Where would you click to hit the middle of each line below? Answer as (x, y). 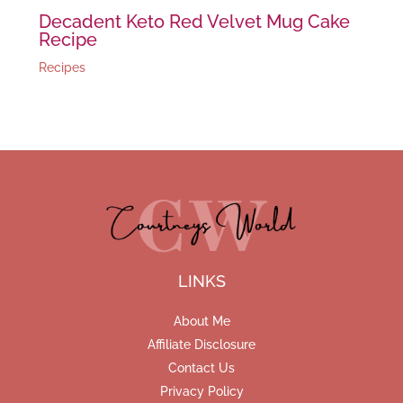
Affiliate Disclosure (201, 344)
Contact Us (201, 367)
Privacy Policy (201, 391)
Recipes (62, 67)
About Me (201, 321)
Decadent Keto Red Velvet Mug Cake (194, 21)
